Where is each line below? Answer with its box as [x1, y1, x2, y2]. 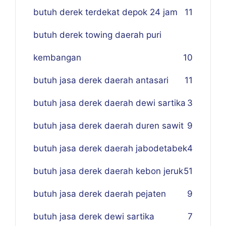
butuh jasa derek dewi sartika [33, 211, 154, 221]
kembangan [33, 52, 81, 63]
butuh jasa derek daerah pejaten [33, 189, 166, 199]
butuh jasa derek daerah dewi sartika [33, 98, 186, 108]
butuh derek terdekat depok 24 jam [33, 7, 178, 17]
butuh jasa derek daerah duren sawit [33, 121, 184, 131]
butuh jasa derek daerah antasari [33, 75, 168, 85]
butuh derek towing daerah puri [33, 30, 161, 40]
